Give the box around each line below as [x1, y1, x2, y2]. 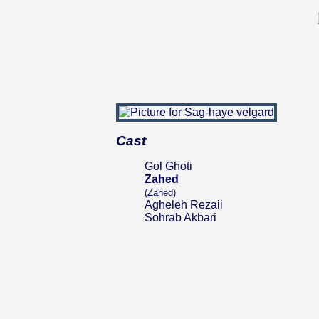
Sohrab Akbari [145, 211, 216, 224]
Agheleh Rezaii [145, 199, 223, 211]
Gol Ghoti [145, 160, 192, 172]
